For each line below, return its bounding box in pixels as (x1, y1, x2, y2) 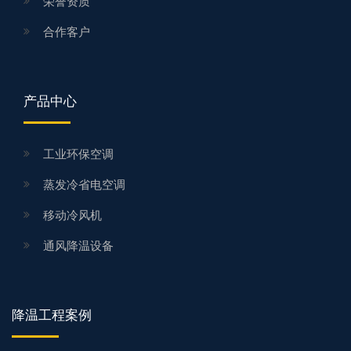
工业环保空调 (43, 147, 114, 161)
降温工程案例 (12, 307, 92, 323)
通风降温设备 (43, 238, 114, 252)
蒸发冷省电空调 (43, 177, 125, 191)
